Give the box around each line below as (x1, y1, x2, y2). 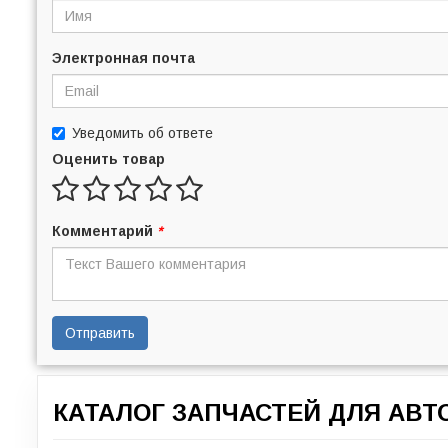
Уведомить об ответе (72, 124, 213, 141)
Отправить (65, 324, 135, 341)
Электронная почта (52, 49, 195, 66)
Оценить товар (52, 150, 165, 167)
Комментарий (52, 222, 157, 239)
